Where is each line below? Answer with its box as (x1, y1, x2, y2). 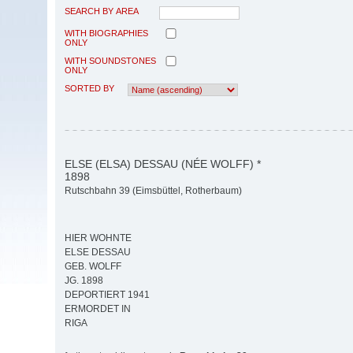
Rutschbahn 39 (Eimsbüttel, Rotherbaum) (65, 185, 242, 197)
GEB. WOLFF (65, 261, 121, 273)
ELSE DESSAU (65, 247, 131, 258)
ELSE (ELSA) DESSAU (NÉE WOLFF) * (65, 157, 261, 170)
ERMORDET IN (65, 303, 131, 315)
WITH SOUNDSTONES (65, 55, 156, 65)
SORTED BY (65, 83, 114, 93)
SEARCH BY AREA (65, 6, 139, 16)
